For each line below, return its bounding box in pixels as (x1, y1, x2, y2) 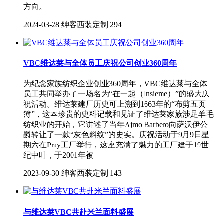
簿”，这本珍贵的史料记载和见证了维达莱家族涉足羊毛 (23, 110, 214, 119)
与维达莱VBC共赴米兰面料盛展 (23, 207, 134, 216)
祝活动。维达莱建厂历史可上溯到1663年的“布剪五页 (23, 100, 206, 109)
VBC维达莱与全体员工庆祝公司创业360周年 (23, 59, 177, 68)
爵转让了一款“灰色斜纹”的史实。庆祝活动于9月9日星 (23, 130, 209, 139)
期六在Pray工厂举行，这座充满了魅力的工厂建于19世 (23, 141, 209, 149)
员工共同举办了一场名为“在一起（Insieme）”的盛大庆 (23, 90, 210, 98)
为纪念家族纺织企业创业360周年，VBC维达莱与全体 (23, 79, 207, 88)
